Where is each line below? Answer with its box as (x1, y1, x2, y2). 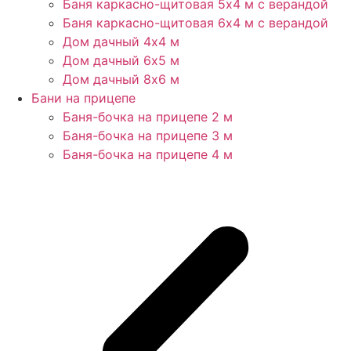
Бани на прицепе (31, 90, 136, 106)
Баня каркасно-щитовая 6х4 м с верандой (63, 15, 328, 31)
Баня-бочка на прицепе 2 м (63, 109, 233, 125)
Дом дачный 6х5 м (63, 52, 179, 68)
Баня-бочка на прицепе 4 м (63, 147, 233, 162)
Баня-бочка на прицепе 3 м (63, 128, 233, 143)
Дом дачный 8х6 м (63, 71, 179, 87)
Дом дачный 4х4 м (63, 34, 179, 49)
